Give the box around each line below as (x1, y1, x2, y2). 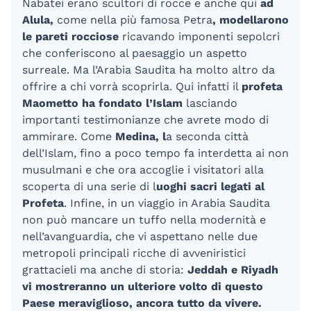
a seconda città (166, 129, 249, 143)
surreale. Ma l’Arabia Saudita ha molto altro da (22, 62, 275, 76)
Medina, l (112, 129, 166, 143)
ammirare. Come (22, 129, 112, 143)
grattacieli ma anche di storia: (22, 262, 187, 276)
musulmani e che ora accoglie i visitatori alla (22, 162, 264, 176)
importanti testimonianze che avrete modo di (22, 112, 269, 126)
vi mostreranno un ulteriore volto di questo (22, 279, 263, 293)
